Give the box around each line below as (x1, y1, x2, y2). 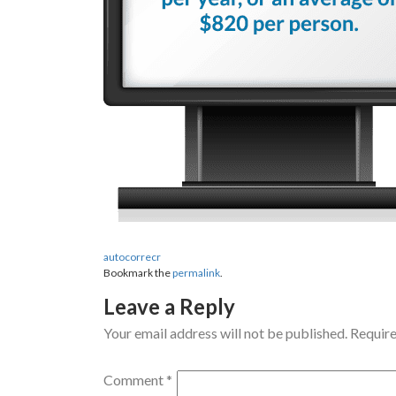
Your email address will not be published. (103, 324, 347, 341)
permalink (172, 266, 220, 279)
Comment (103, 371, 166, 388)
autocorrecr (103, 250, 161, 263)
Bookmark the (103, 266, 172, 279)
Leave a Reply (103, 293, 235, 319)
